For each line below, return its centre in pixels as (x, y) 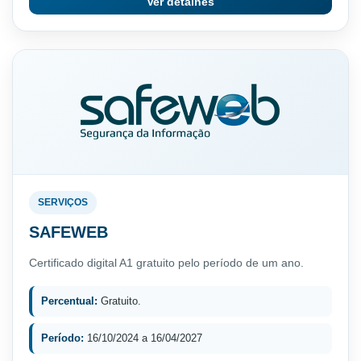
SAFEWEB (68, 232)
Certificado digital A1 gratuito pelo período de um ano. (166, 262)
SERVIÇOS (63, 202)
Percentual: (69, 301)
